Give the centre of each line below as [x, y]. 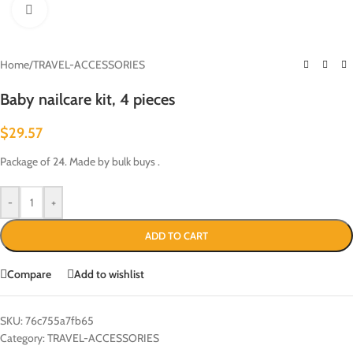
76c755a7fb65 [59, 321]
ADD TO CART [176, 236]
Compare [29, 274]
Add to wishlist [109, 274]
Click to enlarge [79, 9]
